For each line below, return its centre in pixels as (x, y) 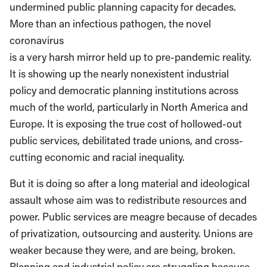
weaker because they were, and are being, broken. (122, 250)
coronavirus (37, 40)
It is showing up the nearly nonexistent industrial (119, 73)
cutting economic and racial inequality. (97, 157)
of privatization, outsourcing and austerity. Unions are (131, 233)
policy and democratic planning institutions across (124, 90)
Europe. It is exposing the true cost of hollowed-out (126, 123)
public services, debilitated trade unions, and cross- (126, 140)
